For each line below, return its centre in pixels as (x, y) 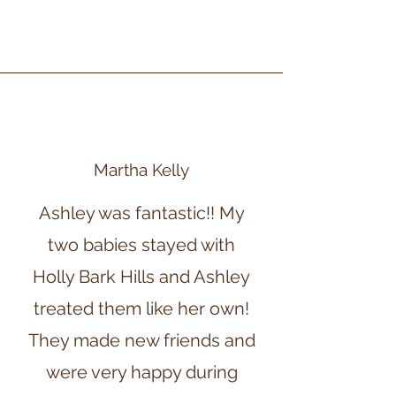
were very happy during (141, 372)
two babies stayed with (141, 245)
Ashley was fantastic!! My (141, 213)
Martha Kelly (141, 170)
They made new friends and (141, 340)
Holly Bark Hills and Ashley (141, 277)
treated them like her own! (141, 308)
